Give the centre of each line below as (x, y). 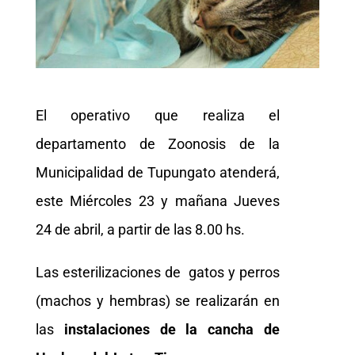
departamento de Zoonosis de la (158, 143)
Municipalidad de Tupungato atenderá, (158, 172)
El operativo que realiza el (158, 115)
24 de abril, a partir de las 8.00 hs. (140, 229)
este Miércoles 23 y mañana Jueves (158, 200)
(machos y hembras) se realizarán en (158, 300)
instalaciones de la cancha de (172, 329)
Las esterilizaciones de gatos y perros (158, 272)
